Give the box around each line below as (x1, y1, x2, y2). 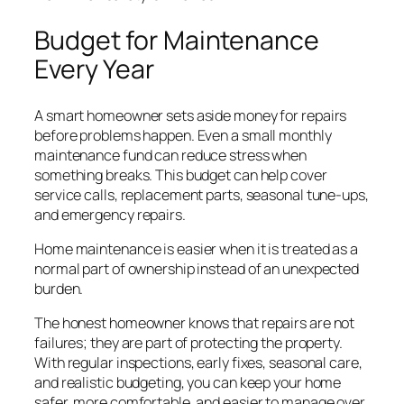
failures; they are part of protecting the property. (34, 333, 343, 353)
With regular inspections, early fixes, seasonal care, (34, 353, 363, 373)
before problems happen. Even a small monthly (34, 124, 332, 145)
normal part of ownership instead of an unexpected (34, 258, 360, 279)
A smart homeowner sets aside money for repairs (34, 105, 347, 125)
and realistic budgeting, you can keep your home (34, 372, 342, 393)
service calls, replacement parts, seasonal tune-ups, (34, 184, 369, 205)
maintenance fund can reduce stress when (34, 144, 308, 165)
